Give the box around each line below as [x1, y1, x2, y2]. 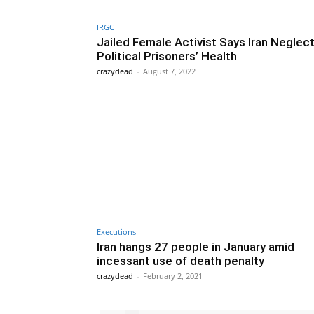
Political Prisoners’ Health [97, 49, 237, 64]
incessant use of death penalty [97, 254, 264, 268]
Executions [97, 226, 136, 238]
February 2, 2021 [143, 271, 203, 282]
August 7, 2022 [143, 66, 196, 77]
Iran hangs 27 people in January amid [97, 240, 294, 254]
